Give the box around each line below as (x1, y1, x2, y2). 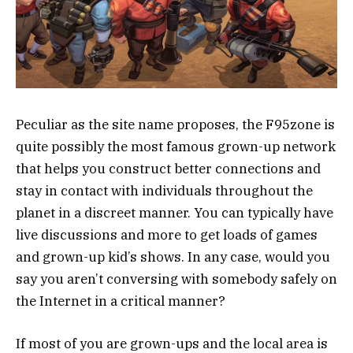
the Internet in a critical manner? (16, 292, 225, 310)
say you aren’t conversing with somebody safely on (16, 269, 337, 288)
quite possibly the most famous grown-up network (16, 137, 336, 155)
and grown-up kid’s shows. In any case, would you (16, 247, 330, 266)
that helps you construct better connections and (16, 159, 321, 177)
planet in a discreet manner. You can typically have (16, 203, 333, 221)
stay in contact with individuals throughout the (16, 181, 313, 199)
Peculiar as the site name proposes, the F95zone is (16, 115, 335, 133)
